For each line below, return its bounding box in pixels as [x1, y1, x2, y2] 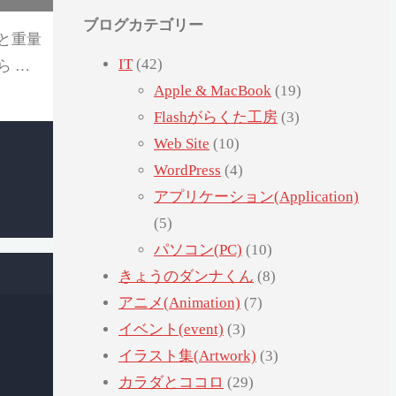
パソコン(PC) [154, 241, 242, 259]
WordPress [154, 162, 221, 179]
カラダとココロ [118, 374, 224, 392]
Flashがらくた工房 [154, 109, 278, 126]
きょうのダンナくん [118, 268, 254, 286]
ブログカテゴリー [83, 14, 203, 36]
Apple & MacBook [154, 82, 271, 100]
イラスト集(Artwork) [118, 347, 256, 365]
